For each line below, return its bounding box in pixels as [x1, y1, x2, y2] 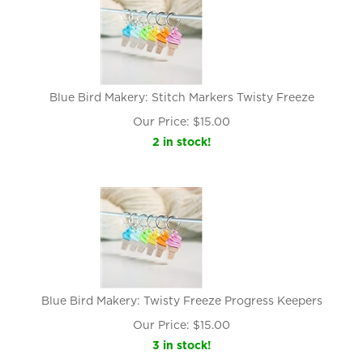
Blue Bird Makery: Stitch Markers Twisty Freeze [49, 91, 314, 104]
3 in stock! [152, 339, 211, 352]
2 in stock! [152, 135, 211, 148]
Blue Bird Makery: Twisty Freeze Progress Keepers [41, 294, 322, 307]
